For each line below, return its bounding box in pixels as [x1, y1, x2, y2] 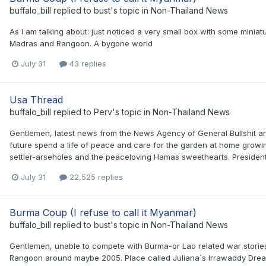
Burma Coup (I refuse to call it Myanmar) [9, 206, 197, 218]
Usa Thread [9, 93, 63, 106]
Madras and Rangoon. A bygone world [9, 39, 153, 49]
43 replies [67, 59, 106, 69]
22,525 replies [67, 172, 123, 182]
